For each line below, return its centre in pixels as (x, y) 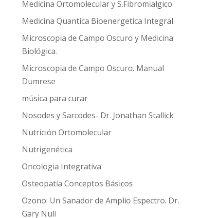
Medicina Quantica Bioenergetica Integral (97, 21)
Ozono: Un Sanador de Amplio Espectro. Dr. (100, 200)
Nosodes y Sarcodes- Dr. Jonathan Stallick (98, 115)
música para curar (54, 98)
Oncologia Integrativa (61, 166)
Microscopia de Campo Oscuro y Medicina (97, 38)
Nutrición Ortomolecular (66, 132)
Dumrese (38, 81)
